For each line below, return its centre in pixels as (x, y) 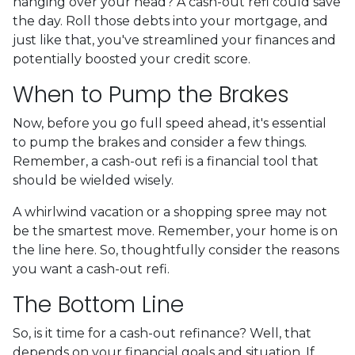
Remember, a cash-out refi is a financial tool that (166, 161)
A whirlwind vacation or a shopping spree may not (170, 212)
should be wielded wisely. (93, 180)
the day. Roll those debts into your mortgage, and (170, 21)
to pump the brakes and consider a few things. (160, 142)
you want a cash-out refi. (91, 269)
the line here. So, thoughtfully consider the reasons (176, 250)
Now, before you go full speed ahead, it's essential (170, 123)
